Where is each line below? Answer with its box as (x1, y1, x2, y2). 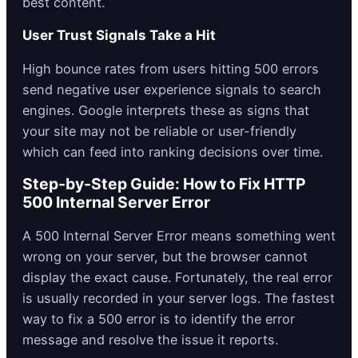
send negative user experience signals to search (22, 81, 321, 97)
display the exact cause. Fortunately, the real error (22, 268, 332, 285)
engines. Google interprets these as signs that (22, 101, 309, 118)
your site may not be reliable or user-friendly (22, 122, 296, 139)
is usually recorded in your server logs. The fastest (22, 289, 335, 306)
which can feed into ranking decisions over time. (22, 143, 323, 160)
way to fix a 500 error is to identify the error (22, 310, 295, 327)
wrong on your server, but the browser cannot (22, 248, 308, 265)
